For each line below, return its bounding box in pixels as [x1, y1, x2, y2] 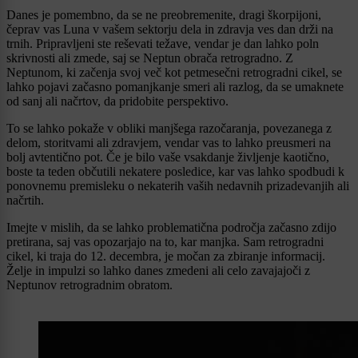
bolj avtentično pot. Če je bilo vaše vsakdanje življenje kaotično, [6, 149, 329, 164]
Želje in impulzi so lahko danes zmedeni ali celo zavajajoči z [6, 263, 310, 277]
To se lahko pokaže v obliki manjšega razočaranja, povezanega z [6, 121, 332, 135]
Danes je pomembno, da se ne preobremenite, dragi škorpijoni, [6, 7, 321, 22]
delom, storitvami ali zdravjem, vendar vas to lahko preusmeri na [6, 135, 331, 149]
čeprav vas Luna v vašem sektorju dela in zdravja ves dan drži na [6, 22, 333, 36]
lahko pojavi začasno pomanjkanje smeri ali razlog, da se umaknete [6, 79, 344, 93]
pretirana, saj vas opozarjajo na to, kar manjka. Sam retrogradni [6, 234, 324, 249]
